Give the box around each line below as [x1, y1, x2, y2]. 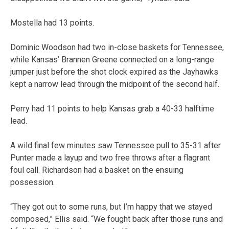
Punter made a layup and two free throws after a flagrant [10, 152, 210, 163]
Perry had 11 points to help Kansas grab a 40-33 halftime [10, 103, 214, 113]
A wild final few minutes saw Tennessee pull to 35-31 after [10, 140, 221, 150]
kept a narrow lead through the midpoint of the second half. [10, 79, 219, 89]
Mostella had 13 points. [10, 17, 94, 28]
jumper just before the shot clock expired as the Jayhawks [10, 66, 218, 77]
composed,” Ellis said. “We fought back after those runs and [10, 214, 223, 224]
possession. [10, 177, 55, 187]
